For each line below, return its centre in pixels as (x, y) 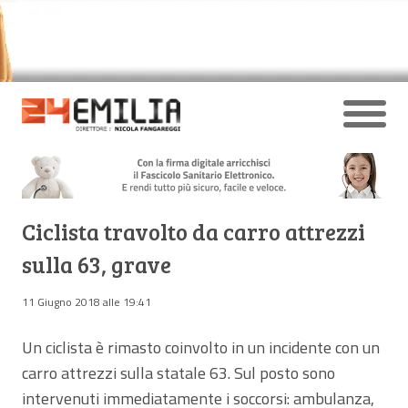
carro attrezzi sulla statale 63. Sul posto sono (178, 372)
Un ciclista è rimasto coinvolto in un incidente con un (201, 347)
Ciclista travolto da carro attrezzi (194, 231)
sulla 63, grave (97, 264)
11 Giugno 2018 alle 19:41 (87, 301)
